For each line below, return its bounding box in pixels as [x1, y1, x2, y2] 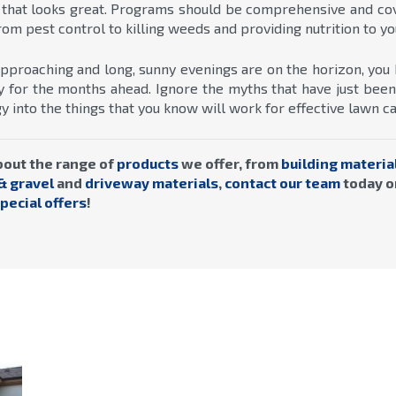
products [117, 154, 179, 171]
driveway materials [85, 173, 218, 191]
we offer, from [179, 154, 281, 171]
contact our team [225, 173, 340, 191]
